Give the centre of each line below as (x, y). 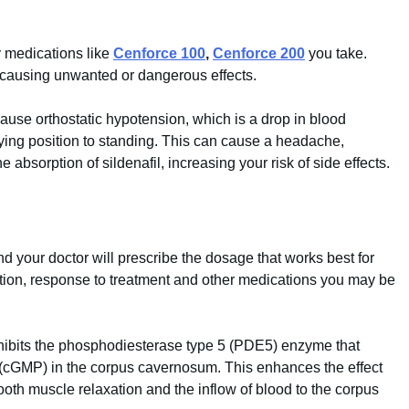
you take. (338, 53)
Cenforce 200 (259, 53)
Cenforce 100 (159, 53)
